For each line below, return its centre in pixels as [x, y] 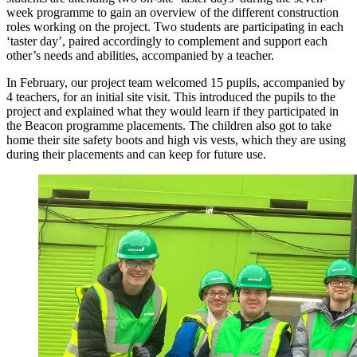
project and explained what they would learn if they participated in [173, 111]
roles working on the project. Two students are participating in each [175, 26]
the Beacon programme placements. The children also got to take [169, 125]
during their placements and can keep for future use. [136, 154]
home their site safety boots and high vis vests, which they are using [176, 139]
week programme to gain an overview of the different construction [173, 12]
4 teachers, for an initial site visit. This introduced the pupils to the [171, 96]
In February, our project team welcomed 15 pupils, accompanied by [176, 82]
